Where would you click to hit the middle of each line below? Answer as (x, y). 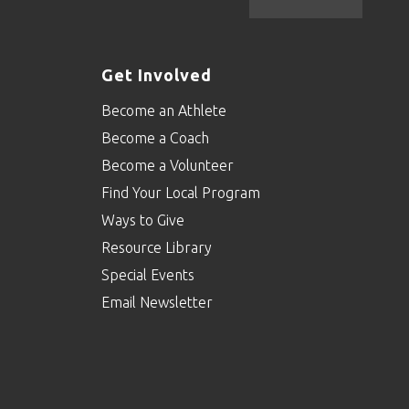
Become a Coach (156, 137)
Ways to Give (143, 220)
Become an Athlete (164, 110)
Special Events (148, 274)
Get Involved (157, 74)
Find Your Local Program (181, 192)
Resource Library (157, 247)
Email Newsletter (159, 302)
